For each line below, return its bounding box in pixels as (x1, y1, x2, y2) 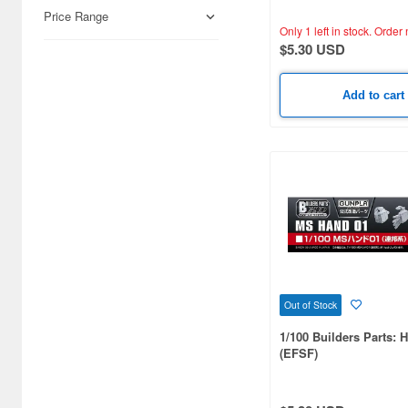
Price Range (44, 7, 108, 25)
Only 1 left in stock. (280, 22, 372, 38)
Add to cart (342, 87, 405, 102)
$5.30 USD (280, 38, 345, 59)
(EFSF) (280, 344, 318, 362)
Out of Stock (284, 298, 337, 312)
